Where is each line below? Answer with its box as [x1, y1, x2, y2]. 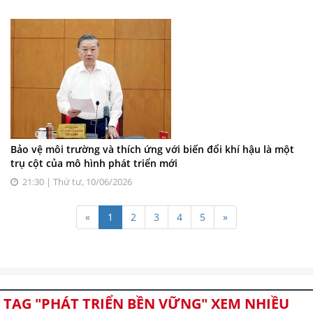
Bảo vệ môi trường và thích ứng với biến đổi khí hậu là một [10, 142, 294, 156]
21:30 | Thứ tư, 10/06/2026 [18, 175, 132, 188]
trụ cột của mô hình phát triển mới [10, 156, 177, 170]
